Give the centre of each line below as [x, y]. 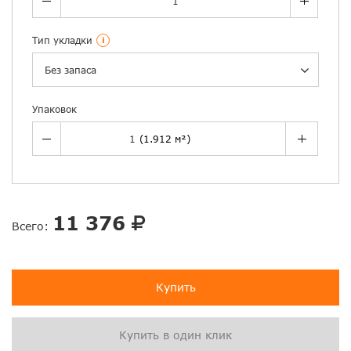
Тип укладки [62, 41]
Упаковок [54, 110]
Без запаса [71, 71]
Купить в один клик [175, 335]
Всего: [32, 226]
